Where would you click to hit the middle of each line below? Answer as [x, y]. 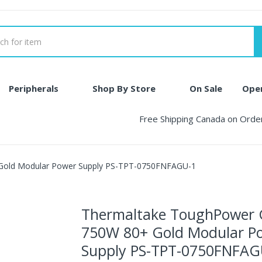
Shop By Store [124, 88]
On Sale [206, 88]
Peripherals [34, 88]
